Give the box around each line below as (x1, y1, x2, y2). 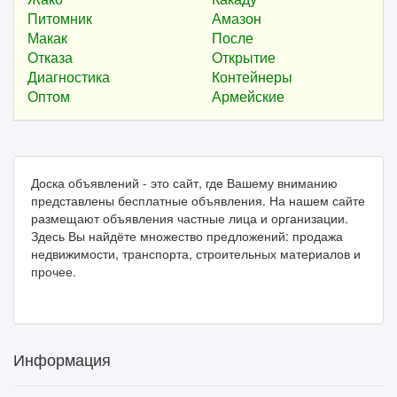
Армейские (212, 85, 284, 106)
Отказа (27, 46, 73, 67)
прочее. (31, 261, 76, 280)
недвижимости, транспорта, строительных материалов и (31, 244, 361, 262)
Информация (13, 346, 111, 370)
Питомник (27, 7, 92, 28)
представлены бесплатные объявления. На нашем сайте (31, 191, 365, 209)
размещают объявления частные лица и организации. (31, 208, 348, 227)
